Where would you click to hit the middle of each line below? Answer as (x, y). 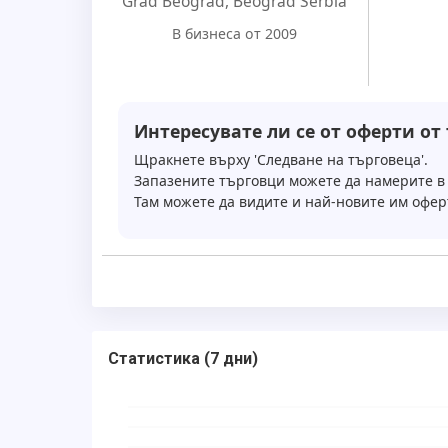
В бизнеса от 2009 (235, 34)
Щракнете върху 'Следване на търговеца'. (281, 160)
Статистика (154, 359)
